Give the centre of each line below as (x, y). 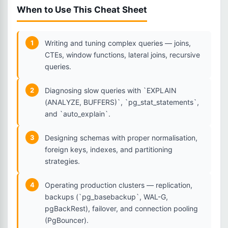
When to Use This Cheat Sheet (82, 10)
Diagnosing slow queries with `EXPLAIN (111, 90)
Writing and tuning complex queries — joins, (118, 43)
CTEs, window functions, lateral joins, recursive (122, 55)
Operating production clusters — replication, (119, 185)
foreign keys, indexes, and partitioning (109, 149)
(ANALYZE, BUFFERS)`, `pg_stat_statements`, (122, 102)
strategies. (62, 161)
